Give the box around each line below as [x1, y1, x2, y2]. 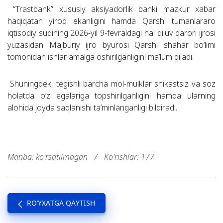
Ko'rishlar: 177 [104, 151, 154, 163]
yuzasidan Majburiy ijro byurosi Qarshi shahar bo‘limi [7, 39, 216, 51]
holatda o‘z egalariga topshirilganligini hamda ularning [7, 90, 216, 102]
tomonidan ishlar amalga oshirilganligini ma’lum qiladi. [7, 51, 194, 63]
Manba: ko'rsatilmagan [7, 151, 90, 163]
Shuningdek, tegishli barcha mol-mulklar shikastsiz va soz [7, 78, 216, 90]
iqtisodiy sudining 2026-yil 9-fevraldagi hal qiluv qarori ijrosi [7, 27, 216, 39]
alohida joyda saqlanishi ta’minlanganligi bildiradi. [7, 102, 177, 113]
